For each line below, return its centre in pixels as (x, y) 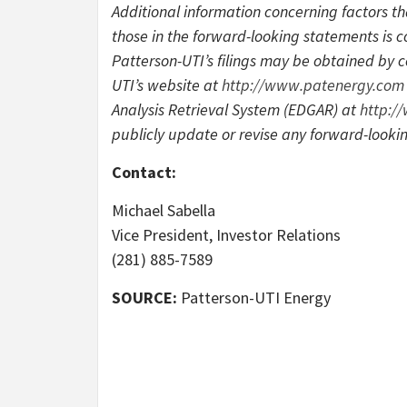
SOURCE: (146, 297)
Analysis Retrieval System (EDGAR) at (236, 109)
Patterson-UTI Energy (256, 297)
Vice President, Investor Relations (226, 234)
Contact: (144, 172)
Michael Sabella (164, 210)
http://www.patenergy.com (313, 84)
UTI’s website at (167, 84)
